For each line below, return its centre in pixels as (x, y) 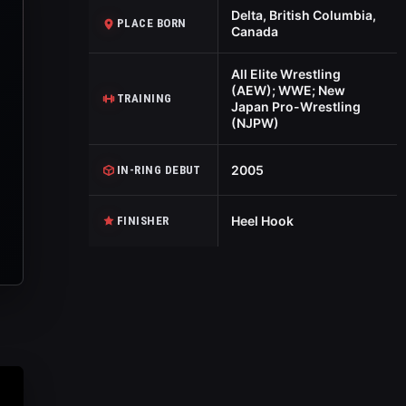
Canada (254, 31)
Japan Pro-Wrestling (295, 106)
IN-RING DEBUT (159, 169)
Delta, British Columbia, (303, 15)
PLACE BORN (152, 23)
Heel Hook (262, 221)
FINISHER (143, 221)
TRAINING (145, 98)
